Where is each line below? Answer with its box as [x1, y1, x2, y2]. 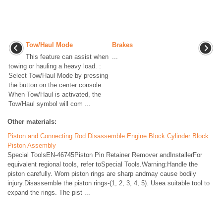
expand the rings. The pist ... [7, 189, 90, 196]
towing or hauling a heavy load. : [8, 62, 101, 70]
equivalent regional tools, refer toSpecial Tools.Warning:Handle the [7, 161, 198, 168]
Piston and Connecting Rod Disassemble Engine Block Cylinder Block [7, 132, 209, 140]
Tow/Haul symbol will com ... [8, 100, 91, 108]
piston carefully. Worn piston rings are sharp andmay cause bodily [7, 170, 196, 177]
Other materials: [7, 118, 56, 125]
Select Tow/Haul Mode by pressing [8, 72, 108, 79]
